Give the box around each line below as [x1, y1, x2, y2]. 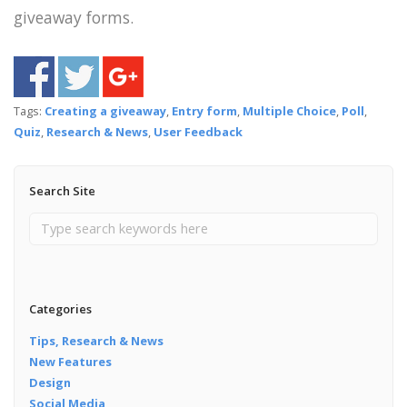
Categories [28, 301, 92, 318]
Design [28, 374, 71, 392]
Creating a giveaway [45, 103, 166, 120]
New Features [28, 353, 112, 371]
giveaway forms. [14, 6, 134, 29]
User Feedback [154, 124, 243, 141]
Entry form [172, 103, 237, 120]
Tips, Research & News [28, 333, 164, 350]
